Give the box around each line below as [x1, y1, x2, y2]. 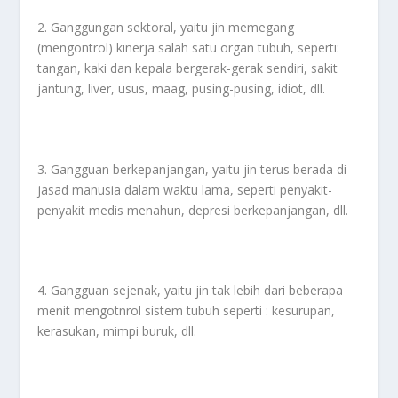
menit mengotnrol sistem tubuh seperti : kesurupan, [37, 302, 336, 320]
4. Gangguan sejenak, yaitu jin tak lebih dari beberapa [37, 282, 344, 299]
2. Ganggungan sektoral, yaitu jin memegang [37, 18, 295, 36]
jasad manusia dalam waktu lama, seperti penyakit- [37, 180, 333, 198]
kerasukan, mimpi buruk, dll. [37, 322, 197, 340]
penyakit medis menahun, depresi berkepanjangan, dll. [37, 201, 349, 219]
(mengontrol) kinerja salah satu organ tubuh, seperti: [37, 38, 340, 56]
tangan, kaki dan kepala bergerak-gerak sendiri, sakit [37, 59, 338, 76]
